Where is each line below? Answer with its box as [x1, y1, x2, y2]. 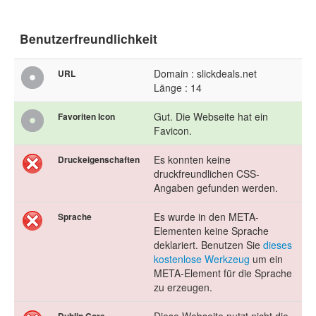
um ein [250, 252, 283, 267]
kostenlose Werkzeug [154, 252, 250, 267]
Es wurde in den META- [154, 209, 259, 224]
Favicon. [154, 123, 192, 138]
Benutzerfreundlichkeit [20, 30, 157, 48]
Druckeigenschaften [58, 153, 140, 166]
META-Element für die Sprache [154, 266, 292, 281]
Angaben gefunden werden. [154, 181, 278, 195]
